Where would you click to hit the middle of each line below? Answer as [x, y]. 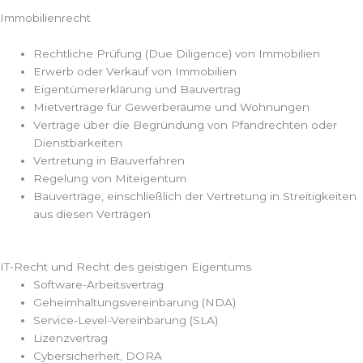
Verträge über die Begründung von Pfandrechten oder [186, 124]
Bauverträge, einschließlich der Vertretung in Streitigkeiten [195, 196]
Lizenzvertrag [71, 337]
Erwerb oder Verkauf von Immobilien [135, 71]
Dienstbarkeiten [78, 142]
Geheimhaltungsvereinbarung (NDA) [135, 302]
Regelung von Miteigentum [110, 178]
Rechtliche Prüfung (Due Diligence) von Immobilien [177, 53]
